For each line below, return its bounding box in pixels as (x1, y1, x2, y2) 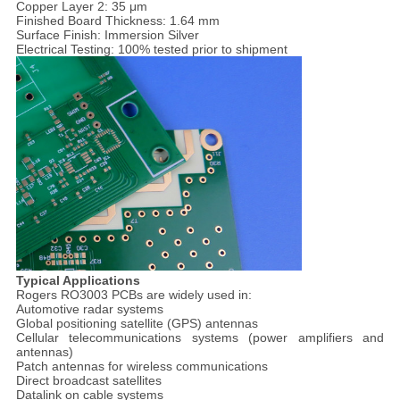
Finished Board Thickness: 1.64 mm (15, 13, 220, 29)
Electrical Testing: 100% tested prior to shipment (15, 42, 287, 57)
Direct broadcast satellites (15, 373, 162, 388)
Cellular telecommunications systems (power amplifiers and (15, 330, 385, 346)
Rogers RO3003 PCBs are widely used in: (15, 287, 252, 303)
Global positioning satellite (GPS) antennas (15, 316, 258, 331)
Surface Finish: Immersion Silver (15, 28, 199, 43)
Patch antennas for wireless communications (15, 359, 268, 374)
